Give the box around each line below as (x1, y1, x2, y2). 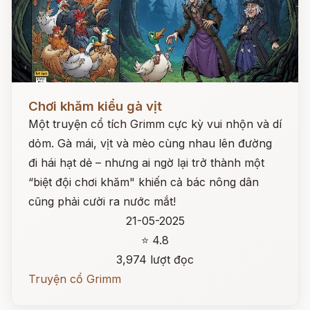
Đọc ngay (12, 89, 62, 102)
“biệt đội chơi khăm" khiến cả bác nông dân (28, 175, 259, 189)
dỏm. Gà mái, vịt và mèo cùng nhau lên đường (28, 136, 272, 150)
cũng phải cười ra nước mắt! (28, 194, 176, 208)
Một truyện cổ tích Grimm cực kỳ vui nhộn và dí (28, 117, 282, 131)
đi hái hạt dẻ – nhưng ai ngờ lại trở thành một (28, 156, 264, 170)
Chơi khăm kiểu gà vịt (28, 98, 162, 114)
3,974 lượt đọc (116, 253, 194, 266)
